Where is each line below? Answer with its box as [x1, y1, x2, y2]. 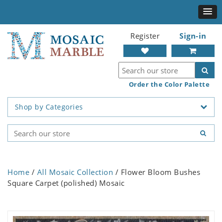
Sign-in [179, 31, 207, 41]
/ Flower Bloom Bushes [113, 167, 200, 177]
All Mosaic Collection [37, 167, 113, 177]
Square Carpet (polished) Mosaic [7, 178, 125, 188]
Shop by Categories [14, 102, 83, 112]
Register [130, 31, 160, 41]
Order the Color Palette [128, 80, 210, 89]
